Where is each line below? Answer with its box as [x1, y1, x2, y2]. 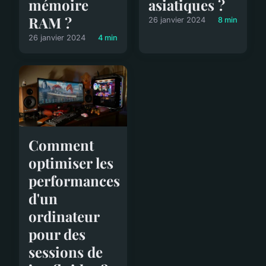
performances [28, 170, 120, 190]
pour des [28, 224, 85, 243]
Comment [28, 135, 94, 154]
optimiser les [28, 153, 113, 172]
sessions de [28, 242, 103, 261]
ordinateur [28, 206, 99, 226]
